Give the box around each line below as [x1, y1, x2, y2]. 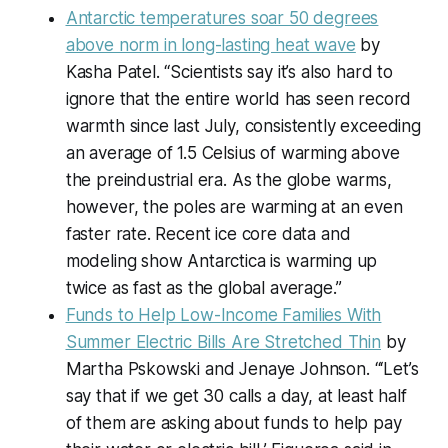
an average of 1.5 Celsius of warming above [65, 143, 400, 164]
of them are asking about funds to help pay [65, 413, 402, 434]
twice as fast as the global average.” [65, 278, 342, 299]
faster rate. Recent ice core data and [65, 224, 351, 245]
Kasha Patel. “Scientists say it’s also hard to [65, 62, 393, 83]
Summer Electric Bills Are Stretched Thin [65, 332, 381, 353]
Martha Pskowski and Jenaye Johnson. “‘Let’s [65, 359, 419, 380]
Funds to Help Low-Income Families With [65, 305, 382, 326]
